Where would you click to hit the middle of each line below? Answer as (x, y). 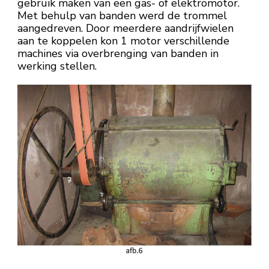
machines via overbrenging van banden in (118, 53)
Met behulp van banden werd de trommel (122, 15)
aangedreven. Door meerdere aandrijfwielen (125, 28)
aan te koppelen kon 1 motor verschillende (123, 41)
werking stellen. (57, 66)
